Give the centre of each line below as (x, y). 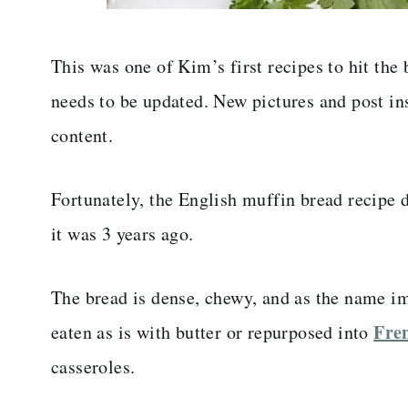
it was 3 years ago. (122, 233)
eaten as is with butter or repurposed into (213, 331)
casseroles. (93, 366)
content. (82, 135)
